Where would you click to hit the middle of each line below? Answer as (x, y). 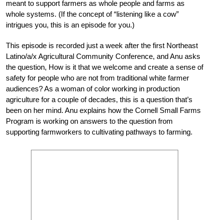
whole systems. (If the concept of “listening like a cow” (92, 14)
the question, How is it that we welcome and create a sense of (105, 67)
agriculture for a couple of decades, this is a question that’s (99, 99)
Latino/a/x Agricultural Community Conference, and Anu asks (103, 56)
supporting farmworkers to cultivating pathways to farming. (99, 132)
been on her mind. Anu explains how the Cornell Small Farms (103, 110)
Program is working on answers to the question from (89, 121)
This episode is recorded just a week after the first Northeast (102, 45)
